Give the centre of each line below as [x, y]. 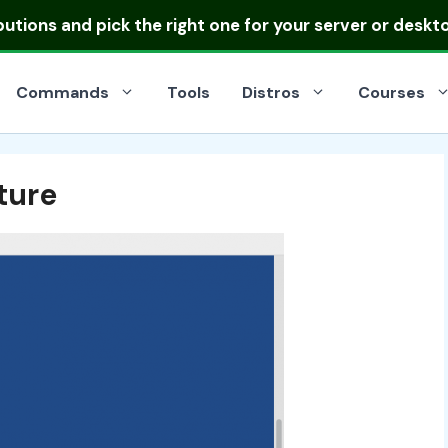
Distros [271, 92]
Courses [391, 92]
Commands [62, 92]
